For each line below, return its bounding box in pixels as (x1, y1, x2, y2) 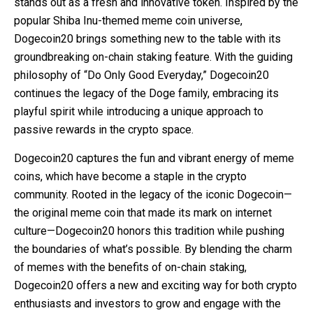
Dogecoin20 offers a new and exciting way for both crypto (14, 278, 297, 292)
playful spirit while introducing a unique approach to (14, 104, 263, 118)
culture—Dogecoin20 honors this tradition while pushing (14, 224, 284, 238)
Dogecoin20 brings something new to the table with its (14, 31, 281, 45)
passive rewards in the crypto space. (14, 122, 194, 136)
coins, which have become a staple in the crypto (14, 169, 247, 183)
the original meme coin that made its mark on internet (14, 205, 272, 219)
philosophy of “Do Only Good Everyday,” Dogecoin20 (14, 68, 269, 82)
